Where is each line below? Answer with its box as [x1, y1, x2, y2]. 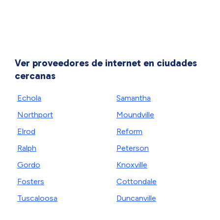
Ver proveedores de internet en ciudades [15, 57, 197, 69]
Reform [116, 127, 142, 136]
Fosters [17, 177, 44, 186]
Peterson [116, 143, 149, 153]
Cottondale [116, 177, 157, 186]
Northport [17, 110, 53, 119]
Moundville [116, 110, 154, 119]
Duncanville [116, 193, 156, 203]
